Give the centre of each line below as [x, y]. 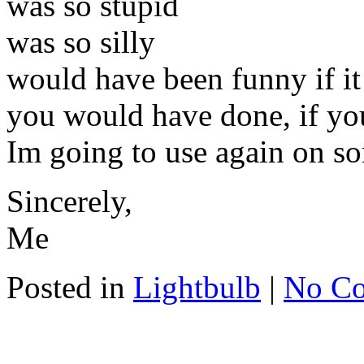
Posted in [70, 287]
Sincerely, [69, 201]
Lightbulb [197, 287]
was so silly [81, 41]
